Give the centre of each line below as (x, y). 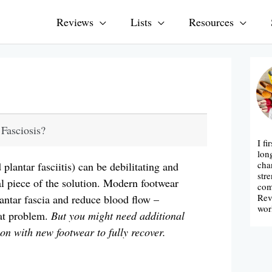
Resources (211, 22)
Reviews (75, 22)
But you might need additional (117, 215)
